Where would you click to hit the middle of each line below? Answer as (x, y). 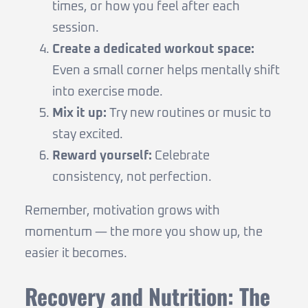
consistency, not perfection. (132, 177)
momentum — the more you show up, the (144, 232)
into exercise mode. (108, 92)
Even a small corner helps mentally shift (166, 70)
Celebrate (181, 156)
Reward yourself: (102, 156)
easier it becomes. (76, 253)
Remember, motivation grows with (122, 211)
